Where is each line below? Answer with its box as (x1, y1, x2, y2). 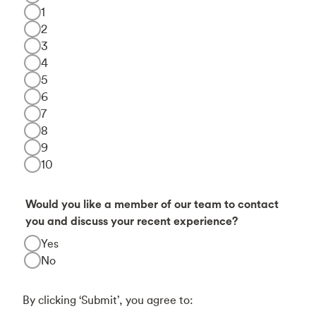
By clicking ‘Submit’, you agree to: (23, 293, 193, 307)
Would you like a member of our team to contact (25, 197, 279, 211)
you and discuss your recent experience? (25, 214, 238, 228)
